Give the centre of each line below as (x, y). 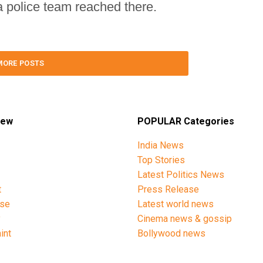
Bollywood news (171, 233)
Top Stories (161, 160)
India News (161, 145)
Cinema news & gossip (185, 218)
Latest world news (176, 204)
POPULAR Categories (186, 121)
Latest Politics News (181, 174)
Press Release (168, 189)
